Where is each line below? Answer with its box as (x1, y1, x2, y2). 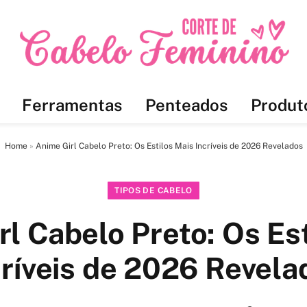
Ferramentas (21, 95, 122, 114)
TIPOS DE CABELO (114, 186, 193, 195)
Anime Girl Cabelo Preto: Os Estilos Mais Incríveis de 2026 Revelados (35, 141, 303, 151)
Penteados (145, 95, 228, 114)
